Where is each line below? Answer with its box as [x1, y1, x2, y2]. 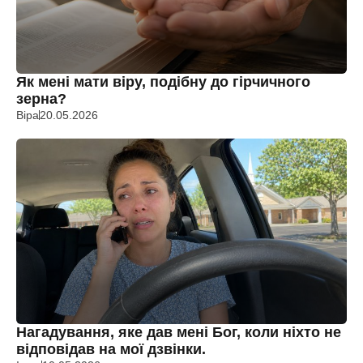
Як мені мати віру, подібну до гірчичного [16, 73, 310, 90]
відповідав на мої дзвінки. [16, 341, 206, 358]
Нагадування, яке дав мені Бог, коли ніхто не [16, 324, 341, 341]
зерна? [16, 90, 66, 107]
